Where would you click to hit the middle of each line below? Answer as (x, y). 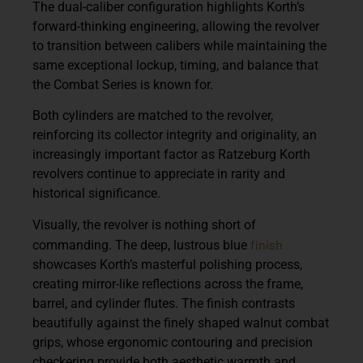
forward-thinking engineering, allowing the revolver (176, 27)
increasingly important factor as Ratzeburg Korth (171, 155)
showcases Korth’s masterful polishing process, (167, 264)
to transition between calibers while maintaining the (179, 46)
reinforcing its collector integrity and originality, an (175, 135)
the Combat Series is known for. (123, 85)
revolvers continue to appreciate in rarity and (159, 174)
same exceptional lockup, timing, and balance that (175, 66)
